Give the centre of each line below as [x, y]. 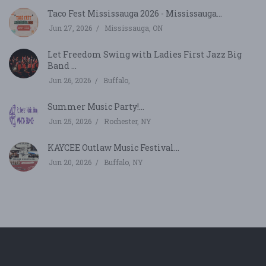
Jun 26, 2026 [70, 80]
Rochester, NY [128, 121]
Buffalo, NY [123, 162]
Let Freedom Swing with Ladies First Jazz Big [145, 54]
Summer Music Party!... [96, 106]
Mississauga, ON [134, 28]
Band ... [62, 65]
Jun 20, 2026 [70, 162]
